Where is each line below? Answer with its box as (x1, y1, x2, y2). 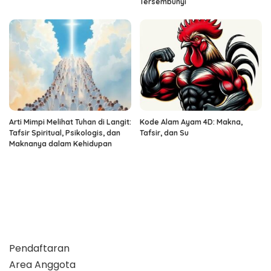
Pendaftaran (9, 241, 70, 256)
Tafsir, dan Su (140, 128, 189, 138)
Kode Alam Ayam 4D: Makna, (140, 117, 243, 127)
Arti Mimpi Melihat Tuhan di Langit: (9, 117, 131, 127)
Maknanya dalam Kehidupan (9, 139, 112, 149)
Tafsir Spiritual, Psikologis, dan (9, 128, 120, 138)
